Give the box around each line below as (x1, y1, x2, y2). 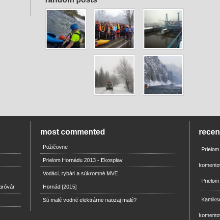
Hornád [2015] (43, 183, 77, 190)
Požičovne (43, 143, 68, 150)
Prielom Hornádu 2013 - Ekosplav (43, 157, 123, 163)
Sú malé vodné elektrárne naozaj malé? (43, 196, 137, 203)
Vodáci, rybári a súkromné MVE (43, 170, 118, 176)
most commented (40, 127, 106, 136)
